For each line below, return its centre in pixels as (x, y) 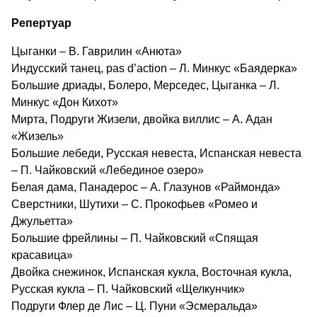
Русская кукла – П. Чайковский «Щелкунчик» (128, 289)
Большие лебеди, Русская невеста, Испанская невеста (156, 153)
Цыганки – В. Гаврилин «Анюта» (97, 51)
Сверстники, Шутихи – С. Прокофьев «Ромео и (134, 204)
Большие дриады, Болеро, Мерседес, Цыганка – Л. (145, 85)
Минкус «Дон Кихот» (65, 102)
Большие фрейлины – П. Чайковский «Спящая (135, 238)
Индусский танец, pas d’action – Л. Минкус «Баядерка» (154, 68)
